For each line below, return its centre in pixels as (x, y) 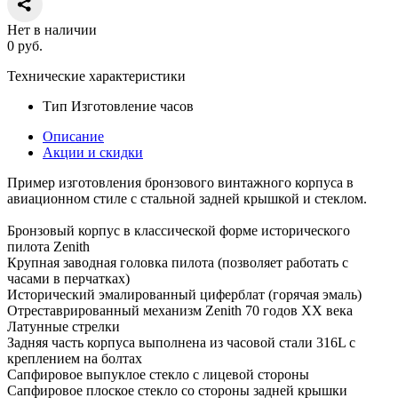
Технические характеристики (96, 76)
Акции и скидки (93, 152)
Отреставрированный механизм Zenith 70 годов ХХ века (180, 310)
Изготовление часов (132, 106)
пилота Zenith (48, 246)
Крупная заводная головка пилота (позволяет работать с (178, 262)
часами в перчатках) (68, 278)
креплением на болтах (75, 358)
